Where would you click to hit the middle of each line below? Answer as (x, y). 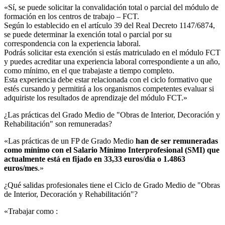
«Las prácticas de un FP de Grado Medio (70, 141)
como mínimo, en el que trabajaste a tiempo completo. (89, 70)
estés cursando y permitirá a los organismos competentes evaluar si (109, 88)
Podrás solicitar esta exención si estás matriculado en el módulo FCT (112, 52)
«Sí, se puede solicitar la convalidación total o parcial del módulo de (111, 7)
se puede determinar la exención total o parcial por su (88, 34)
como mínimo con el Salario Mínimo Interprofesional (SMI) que (112, 150)
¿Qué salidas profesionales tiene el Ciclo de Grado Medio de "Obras (112, 185)
